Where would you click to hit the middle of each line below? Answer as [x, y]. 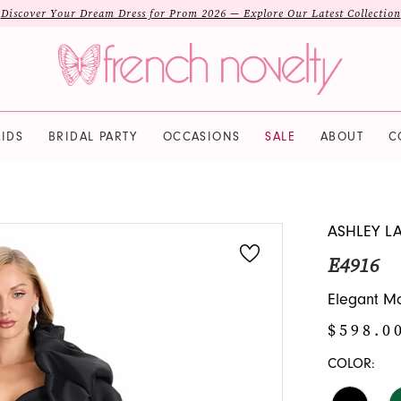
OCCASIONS [201, 137]
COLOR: [351, 364]
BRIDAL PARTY [93, 137]
